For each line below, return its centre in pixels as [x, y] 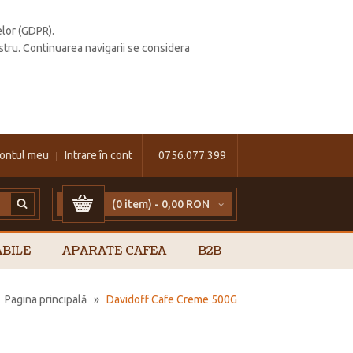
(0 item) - [137, 204]
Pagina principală [46, 300]
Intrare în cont [98, 156]
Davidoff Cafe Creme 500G [172, 300]
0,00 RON [186, 204]
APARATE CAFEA [114, 251]
